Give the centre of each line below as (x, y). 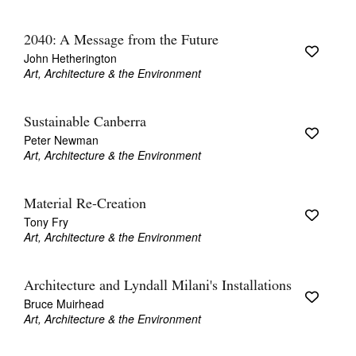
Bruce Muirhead (64, 304)
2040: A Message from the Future (121, 41)
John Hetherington (70, 58)
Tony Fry (46, 222)
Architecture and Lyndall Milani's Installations (158, 286)
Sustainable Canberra (85, 123)
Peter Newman (61, 140)
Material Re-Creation (85, 205)
